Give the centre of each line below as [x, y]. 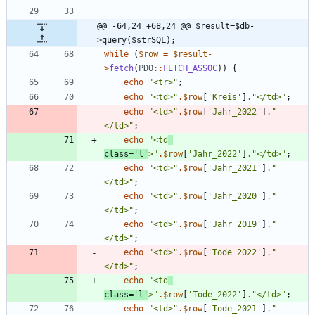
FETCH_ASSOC [190, 69]
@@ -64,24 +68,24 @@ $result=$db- [176, 26]
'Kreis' [225, 97]
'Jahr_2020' [234, 197]
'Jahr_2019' [234, 225]
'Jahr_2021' [234, 168]
